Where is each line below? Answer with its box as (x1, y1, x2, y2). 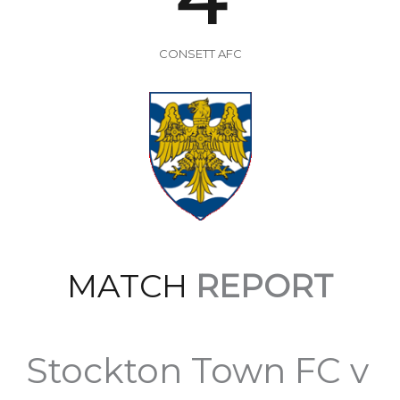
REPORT (187, 265, 333, 305)
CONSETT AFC (158, 46, 242, 61)
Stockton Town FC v (27, 348, 369, 392)
